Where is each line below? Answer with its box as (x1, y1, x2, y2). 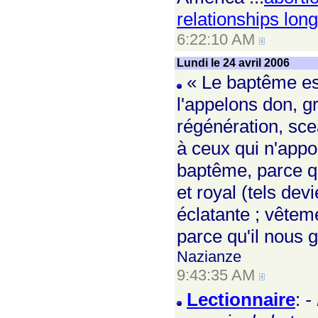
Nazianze (177, 248, 241, 265)
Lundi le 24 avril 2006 (177, 57, 290, 69)
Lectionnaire (187, 289, 295, 310)
